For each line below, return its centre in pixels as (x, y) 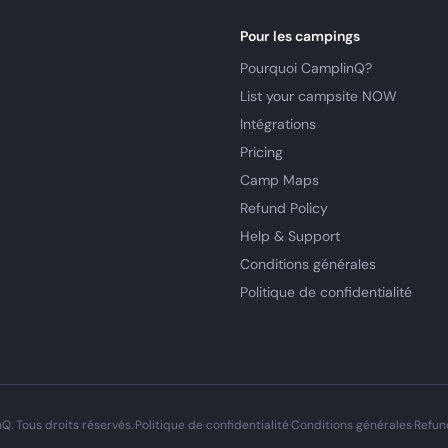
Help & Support (290, 236)
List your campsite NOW (318, 96)
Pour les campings (300, 36)
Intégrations (278, 124)
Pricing (261, 152)
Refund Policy (284, 208)
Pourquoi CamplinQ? (306, 68)
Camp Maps (279, 180)
